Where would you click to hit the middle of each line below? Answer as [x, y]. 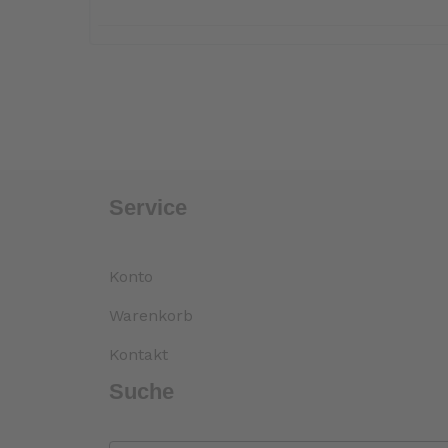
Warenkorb [151, 316]
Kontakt [139, 355]
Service [148, 208]
